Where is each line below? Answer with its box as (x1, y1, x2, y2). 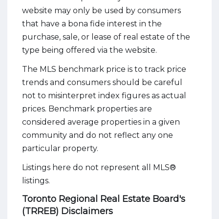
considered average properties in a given (22, 117, 180, 127)
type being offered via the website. (22, 45, 157, 55)
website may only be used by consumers (22, 6, 181, 15)
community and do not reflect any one (22, 131, 173, 140)
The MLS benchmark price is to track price (22, 65, 186, 74)
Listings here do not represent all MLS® (22, 163, 176, 172)
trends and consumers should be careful (22, 78, 182, 87)
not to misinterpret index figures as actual (22, 91, 186, 100)
